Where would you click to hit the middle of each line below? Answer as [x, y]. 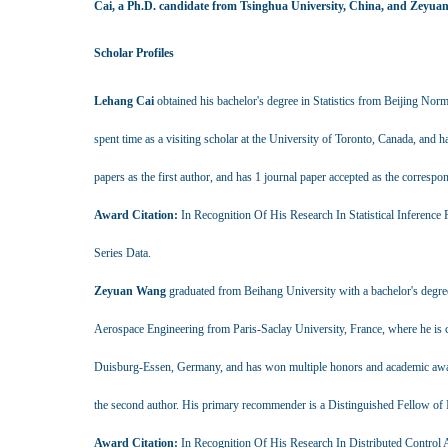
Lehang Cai [124, 101]
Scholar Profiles [134, 53]
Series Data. [122, 253]
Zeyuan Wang [130, 291]
